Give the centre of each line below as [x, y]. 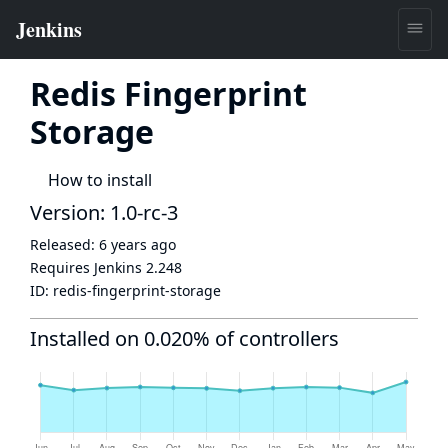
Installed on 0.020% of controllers [184, 338]
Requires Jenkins [88, 267]
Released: [64, 244]
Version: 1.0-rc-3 [104, 212]
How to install [100, 180]
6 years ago [137, 244]
